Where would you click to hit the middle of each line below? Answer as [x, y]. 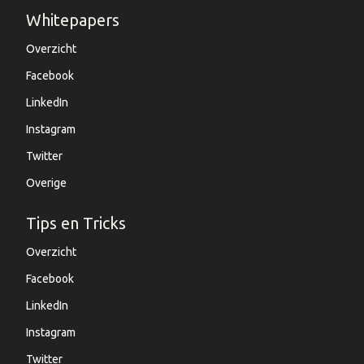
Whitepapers [73, 19]
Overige [46, 182]
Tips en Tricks [76, 223]
